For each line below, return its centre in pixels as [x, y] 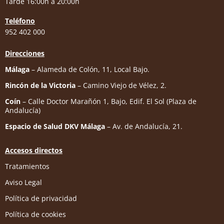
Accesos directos [34, 150]
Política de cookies [35, 214]
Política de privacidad [41, 198]
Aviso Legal [23, 182]
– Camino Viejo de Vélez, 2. [121, 85]
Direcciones [25, 53]
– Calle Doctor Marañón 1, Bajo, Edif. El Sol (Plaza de [108, 101]
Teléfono [20, 20]
